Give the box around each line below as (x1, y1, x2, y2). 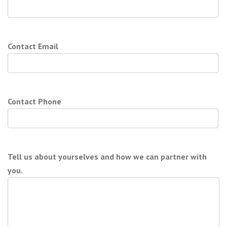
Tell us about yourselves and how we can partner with (8, 151, 207, 162)
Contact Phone (8, 96, 61, 106)
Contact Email (8, 41, 58, 51)
